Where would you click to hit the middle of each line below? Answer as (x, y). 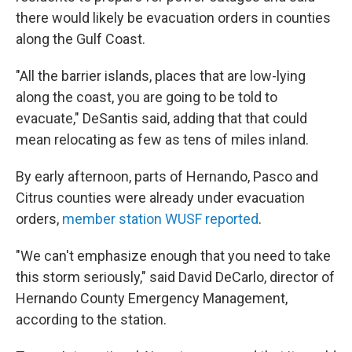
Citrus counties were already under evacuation (160, 198)
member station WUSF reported (160, 219)
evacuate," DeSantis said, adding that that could (161, 118)
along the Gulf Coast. (81, 39)
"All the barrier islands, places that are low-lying (161, 76)
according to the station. (91, 319)
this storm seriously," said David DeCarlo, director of (175, 277)
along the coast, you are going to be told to (147, 97)
